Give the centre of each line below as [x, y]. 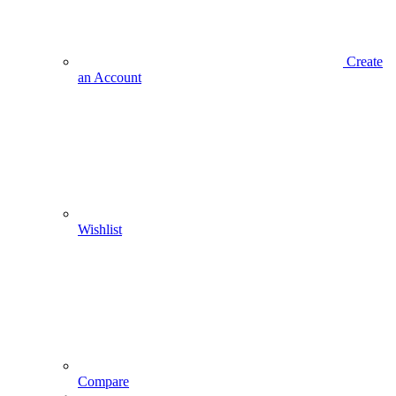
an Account [110, 77]
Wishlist [100, 229]
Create [365, 61]
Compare [103, 381]
